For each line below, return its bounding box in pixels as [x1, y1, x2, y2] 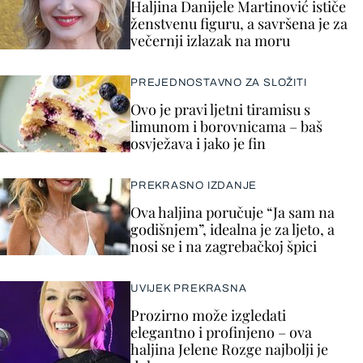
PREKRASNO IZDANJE [130, 180, 258, 191]
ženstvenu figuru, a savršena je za [130, 14, 348, 33]
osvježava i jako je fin [130, 134, 266, 153]
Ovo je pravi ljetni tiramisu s [130, 100, 310, 119]
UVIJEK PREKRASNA [130, 283, 247, 294]
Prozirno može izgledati [130, 305, 286, 325]
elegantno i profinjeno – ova [130, 322, 312, 342]
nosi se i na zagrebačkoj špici [130, 237, 317, 256]
